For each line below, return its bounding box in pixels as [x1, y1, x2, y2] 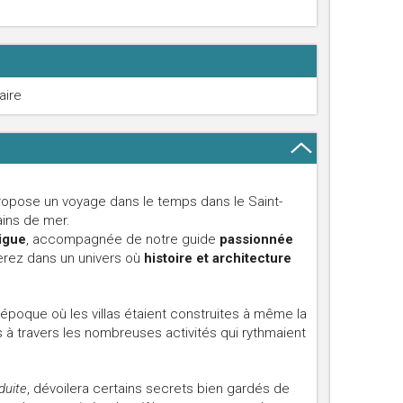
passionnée [219, 231, 293, 247]
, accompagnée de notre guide [26, 231, 219, 247]
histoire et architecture [144, 250, 291, 266]
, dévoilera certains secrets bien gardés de [27, 381, 290, 397]
